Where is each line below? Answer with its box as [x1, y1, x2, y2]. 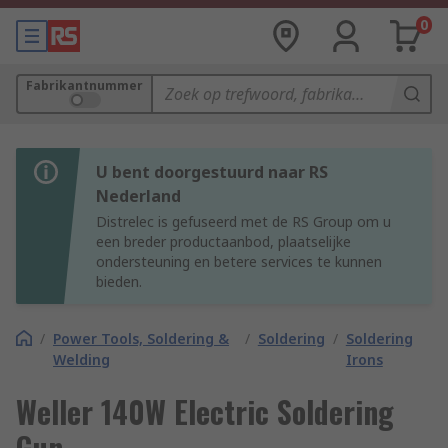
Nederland [96, 185, 181, 207]
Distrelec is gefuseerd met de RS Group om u [96, 212, 391, 231]
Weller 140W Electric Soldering [16, 389, 394, 434]
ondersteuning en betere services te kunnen [96, 252, 382, 271]
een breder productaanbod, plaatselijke [96, 232, 351, 251]
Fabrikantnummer [26, 77, 143, 94]
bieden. [96, 272, 142, 291]
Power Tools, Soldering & [53, 329, 229, 348]
